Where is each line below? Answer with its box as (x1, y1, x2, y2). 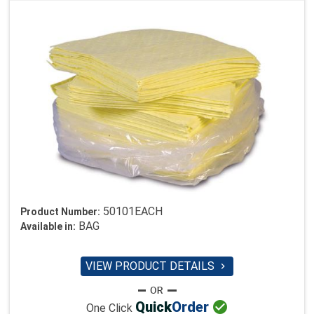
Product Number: (20, 206, 100, 218)
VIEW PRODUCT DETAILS (86, 259, 217, 273)
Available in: (20, 221, 76, 233)
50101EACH (103, 205, 163, 219)
